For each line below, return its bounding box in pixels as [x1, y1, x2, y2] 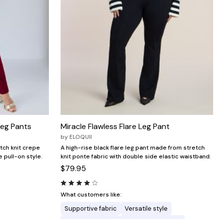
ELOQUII [69, 132, 92, 141]
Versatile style [125, 204, 168, 213]
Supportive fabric [65, 204, 117, 213]
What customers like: [61, 190, 122, 198]
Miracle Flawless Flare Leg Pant [61, 121, 170, 131]
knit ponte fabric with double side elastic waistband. [61, 152, 211, 160]
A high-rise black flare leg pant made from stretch [61, 143, 205, 152]
